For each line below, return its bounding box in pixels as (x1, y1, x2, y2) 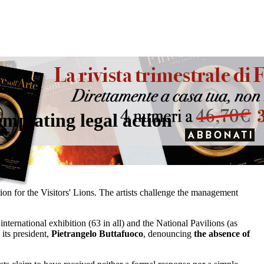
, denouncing (143, 229, 194, 239)
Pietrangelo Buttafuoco (51, 229, 143, 239)
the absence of (194, 229, 250, 239)
